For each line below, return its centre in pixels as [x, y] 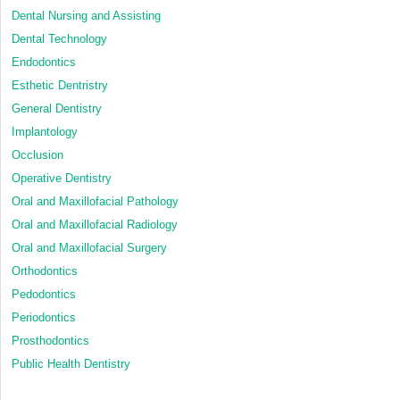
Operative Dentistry [62, 178]
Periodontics [44, 317]
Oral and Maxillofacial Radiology [95, 224]
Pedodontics [44, 294]
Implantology [45, 131]
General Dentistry [57, 108]
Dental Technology [59, 38]
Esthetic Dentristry [60, 85]
